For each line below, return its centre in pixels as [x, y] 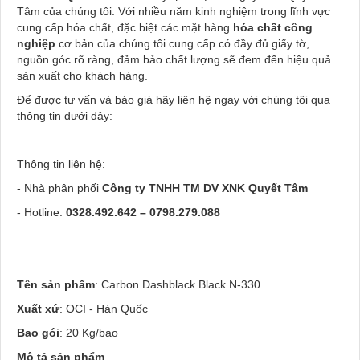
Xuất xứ [38, 308]
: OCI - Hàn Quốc [104, 308]
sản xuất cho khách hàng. [82, 75]
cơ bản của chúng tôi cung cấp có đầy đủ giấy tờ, [182, 43]
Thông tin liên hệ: [61, 164]
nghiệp [36, 43]
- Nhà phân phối [59, 188]
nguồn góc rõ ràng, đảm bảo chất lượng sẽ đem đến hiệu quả [174, 59]
